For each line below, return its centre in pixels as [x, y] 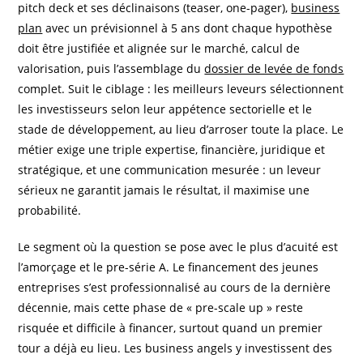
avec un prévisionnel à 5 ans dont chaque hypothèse [188, 28]
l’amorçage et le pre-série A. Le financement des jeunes [169, 267]
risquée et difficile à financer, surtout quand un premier [171, 328]
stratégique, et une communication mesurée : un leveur [170, 170]
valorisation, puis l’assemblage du [111, 69]
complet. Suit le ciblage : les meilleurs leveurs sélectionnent [181, 89]
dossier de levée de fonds [274, 69]
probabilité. [50, 211]
